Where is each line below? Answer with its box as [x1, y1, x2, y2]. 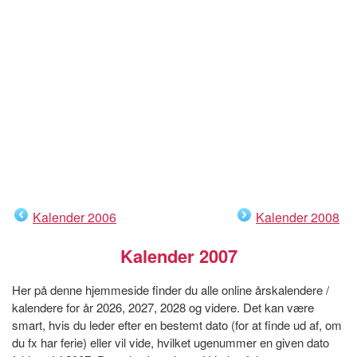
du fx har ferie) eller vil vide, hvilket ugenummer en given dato [12, 333, 329, 351]
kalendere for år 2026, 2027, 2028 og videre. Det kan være [12, 298, 314, 316]
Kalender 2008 [256, 207, 339, 226]
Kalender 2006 [33, 207, 116, 226]
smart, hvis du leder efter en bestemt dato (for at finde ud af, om [12, 316, 342, 333]
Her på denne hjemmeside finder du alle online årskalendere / [12, 280, 329, 298]
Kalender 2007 [120, 242, 237, 269]
